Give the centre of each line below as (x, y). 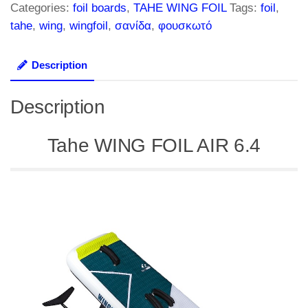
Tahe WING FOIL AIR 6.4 (154, 146)
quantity (29, 51)
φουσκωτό (185, 25)
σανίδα (133, 25)
